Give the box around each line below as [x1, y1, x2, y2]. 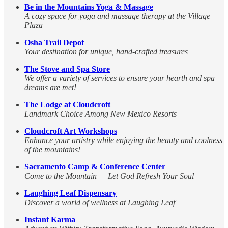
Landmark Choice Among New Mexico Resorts [24, 109, 177, 119]
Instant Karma [24, 215, 75, 224]
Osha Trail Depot [24, 38, 84, 47]
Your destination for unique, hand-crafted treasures [24, 47, 188, 56]
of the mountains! [24, 145, 80, 154]
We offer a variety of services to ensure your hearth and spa [24, 74, 215, 83]
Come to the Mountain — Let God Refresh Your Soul [24, 172, 194, 181]
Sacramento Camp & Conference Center [24, 162, 165, 172]
